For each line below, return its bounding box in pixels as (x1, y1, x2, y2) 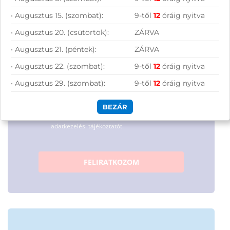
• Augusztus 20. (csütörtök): (11, 28, 109, 37)
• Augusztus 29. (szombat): (11, 79, 105, 88)
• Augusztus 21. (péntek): (11, 45, 97, 54)
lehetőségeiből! (28, 3, 92, 13)
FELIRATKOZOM (83, 157, 139, 167)
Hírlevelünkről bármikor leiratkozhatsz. (39, 95, 151, 104)
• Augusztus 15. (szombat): (11, 11, 103, 21)
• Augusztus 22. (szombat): (11, 62, 105, 71)
